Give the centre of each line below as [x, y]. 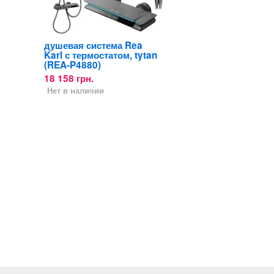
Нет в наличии [76, 90]
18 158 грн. [69, 78]
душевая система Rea [93, 45]
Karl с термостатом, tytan [101, 55]
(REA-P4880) [72, 65]
